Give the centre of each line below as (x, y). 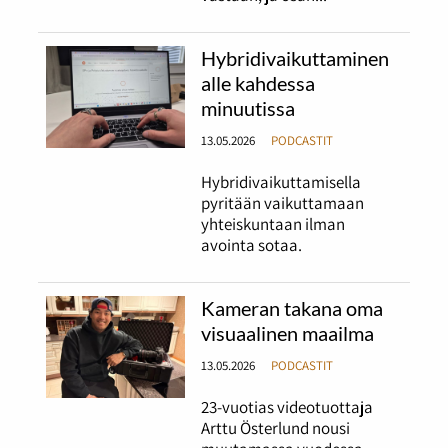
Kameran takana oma (292, 307)
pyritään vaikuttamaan (283, 203)
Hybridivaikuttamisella (281, 182)
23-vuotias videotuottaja (287, 407)
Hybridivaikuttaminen (295, 57)
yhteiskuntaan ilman (273, 224)
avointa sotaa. (253, 245)
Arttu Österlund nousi (276, 428)
